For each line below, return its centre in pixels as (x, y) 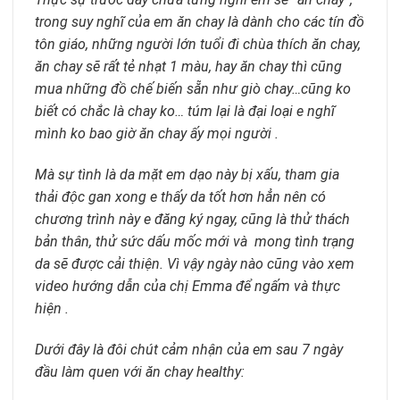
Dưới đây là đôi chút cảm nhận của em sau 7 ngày (189, 349)
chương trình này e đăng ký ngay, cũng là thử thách (192, 219)
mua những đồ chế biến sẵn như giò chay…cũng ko (193, 89)
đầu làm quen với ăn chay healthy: (140, 371)
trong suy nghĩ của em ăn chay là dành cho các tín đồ (200, 22)
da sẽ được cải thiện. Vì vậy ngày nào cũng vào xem (195, 263)
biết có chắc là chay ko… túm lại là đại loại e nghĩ (185, 112)
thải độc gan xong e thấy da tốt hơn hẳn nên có (180, 196)
